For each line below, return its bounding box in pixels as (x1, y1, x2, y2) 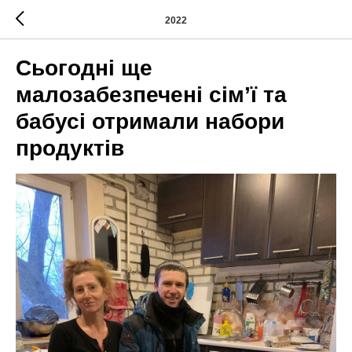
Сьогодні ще (16, 56, 152, 80)
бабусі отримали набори (16, 109, 284, 134)
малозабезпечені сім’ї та (16, 82, 287, 107)
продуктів (16, 136, 124, 160)
